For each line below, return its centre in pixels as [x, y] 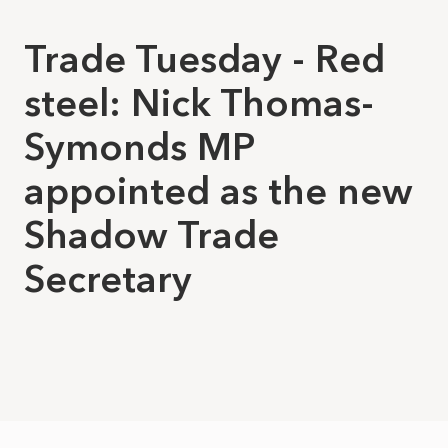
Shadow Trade [151, 235]
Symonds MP [139, 147]
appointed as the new [218, 191]
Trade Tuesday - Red [204, 59]
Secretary [108, 279]
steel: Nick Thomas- [199, 103]
